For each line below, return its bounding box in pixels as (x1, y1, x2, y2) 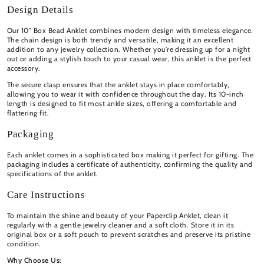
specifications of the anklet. (7, 169, 98, 178)
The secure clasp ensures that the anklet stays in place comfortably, (7, 80, 230, 89)
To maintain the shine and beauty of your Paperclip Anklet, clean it (7, 210, 229, 220)
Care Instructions (7, 189, 85, 200)
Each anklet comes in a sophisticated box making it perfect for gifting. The (7, 150, 254, 159)
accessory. (7, 63, 41, 72)
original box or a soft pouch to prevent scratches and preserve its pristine (7, 229, 251, 239)
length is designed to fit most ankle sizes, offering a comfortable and (7, 98, 237, 108)
